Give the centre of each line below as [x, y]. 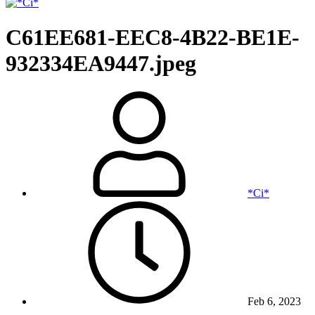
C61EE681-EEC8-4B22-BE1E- [153, 37]
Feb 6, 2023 [274, 302]
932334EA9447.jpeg [101, 63]
